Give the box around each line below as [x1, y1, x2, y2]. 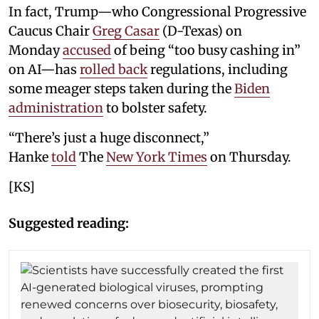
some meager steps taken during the [9, 80, 234, 98]
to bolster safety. [103, 100, 207, 117]
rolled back [80, 61, 147, 78]
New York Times [106, 149, 207, 166]
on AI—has [9, 61, 80, 78]
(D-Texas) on [159, 23, 242, 40]
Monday [9, 42, 63, 59]
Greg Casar [93, 23, 159, 40]
